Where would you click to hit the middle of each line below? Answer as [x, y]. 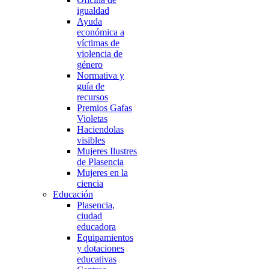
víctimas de [98, 43]
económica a [101, 32]
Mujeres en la [102, 173]
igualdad [93, 11]
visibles [91, 140]
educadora [96, 227]
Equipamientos [105, 237]
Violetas [92, 119]
